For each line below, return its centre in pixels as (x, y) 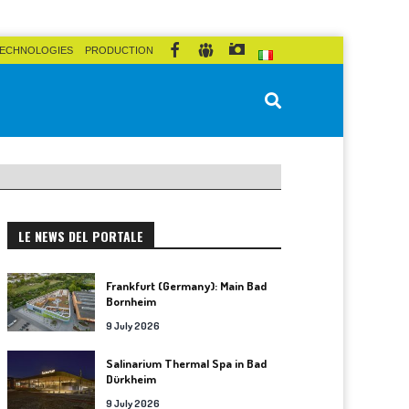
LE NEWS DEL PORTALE (81, 236)
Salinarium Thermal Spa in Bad (186, 363)
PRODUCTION (119, 50)
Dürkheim (131, 379)
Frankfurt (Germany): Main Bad (186, 286)
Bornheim (131, 301)
